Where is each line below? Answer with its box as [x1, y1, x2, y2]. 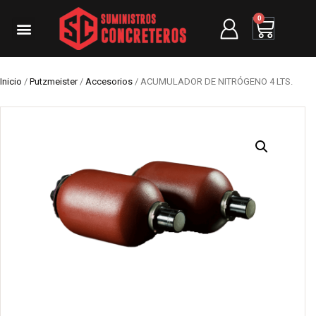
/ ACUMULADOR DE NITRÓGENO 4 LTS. [133, 76, 293, 87]
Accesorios [85, 76, 133, 87]
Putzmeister [30, 76, 78, 87]
